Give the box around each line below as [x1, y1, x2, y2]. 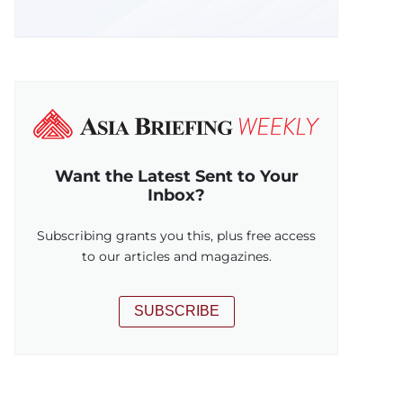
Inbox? [148, 184, 205, 204]
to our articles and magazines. [81, 247, 272, 264]
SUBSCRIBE [133, 303, 219, 319]
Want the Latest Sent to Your [54, 166, 299, 185]
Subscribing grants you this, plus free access [37, 227, 316, 244]
